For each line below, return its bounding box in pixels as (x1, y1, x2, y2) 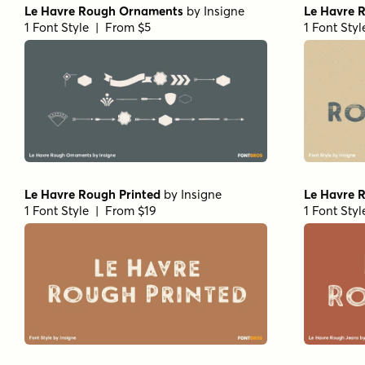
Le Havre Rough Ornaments (24, 3, 183, 20)
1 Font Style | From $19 (24, 202, 156, 218)
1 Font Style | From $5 (24, 20, 151, 36)
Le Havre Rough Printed (24, 186, 161, 202)
